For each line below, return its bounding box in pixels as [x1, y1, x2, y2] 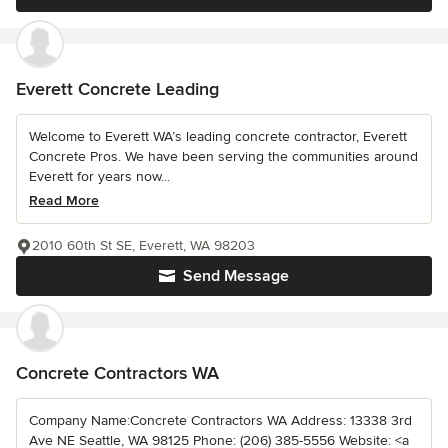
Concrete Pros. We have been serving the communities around [29, 147, 418, 165]
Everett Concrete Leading [16, 77, 219, 100]
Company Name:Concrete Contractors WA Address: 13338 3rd [29, 411, 412, 429]
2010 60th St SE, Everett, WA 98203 [32, 236, 255, 254]
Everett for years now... [29, 167, 170, 185]
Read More [29, 191, 99, 209]
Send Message [183, 265, 289, 286]
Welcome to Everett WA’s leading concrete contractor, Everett [29, 127, 407, 145]
